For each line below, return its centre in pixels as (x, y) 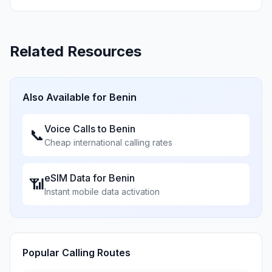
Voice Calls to (77, 129)
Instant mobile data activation (102, 192)
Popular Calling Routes (76, 253)
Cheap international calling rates (108, 142)
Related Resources (76, 51)
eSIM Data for (76, 178)
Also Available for (66, 97)
